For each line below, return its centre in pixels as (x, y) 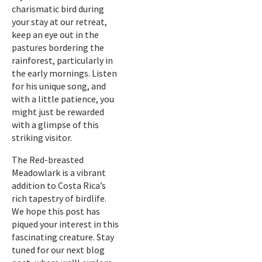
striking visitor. (42, 137)
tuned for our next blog (58, 250)
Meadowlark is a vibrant (59, 173)
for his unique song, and (59, 86)
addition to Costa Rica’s (59, 185)
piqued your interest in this (65, 224)
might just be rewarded (58, 112)
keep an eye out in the (55, 35)
